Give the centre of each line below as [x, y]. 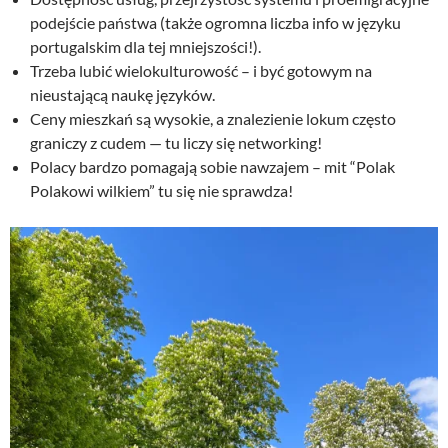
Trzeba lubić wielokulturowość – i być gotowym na [201, 71]
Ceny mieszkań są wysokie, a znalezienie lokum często [213, 119]
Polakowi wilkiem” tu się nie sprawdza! [161, 191]
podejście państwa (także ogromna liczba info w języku [215, 23]
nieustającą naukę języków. [122, 95]
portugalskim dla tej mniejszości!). [145, 47]
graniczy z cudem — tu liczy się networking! [176, 143]
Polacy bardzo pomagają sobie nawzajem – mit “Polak [212, 167]
